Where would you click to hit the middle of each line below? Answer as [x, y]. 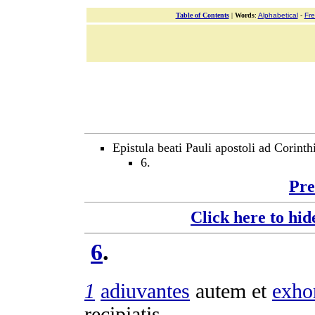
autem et [231, 291]
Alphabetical [278, 15]
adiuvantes [145, 291]
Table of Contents [202, 15]
